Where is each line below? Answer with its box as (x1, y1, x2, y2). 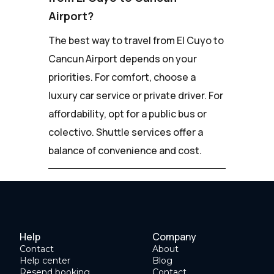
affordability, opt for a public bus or (48, 106, 207, 120)
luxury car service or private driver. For (48, 88, 223, 102)
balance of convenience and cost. (48, 143, 202, 157)
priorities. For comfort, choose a (48, 70, 196, 84)
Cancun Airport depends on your (48, 51, 197, 65)
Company (152, 229, 196, 243)
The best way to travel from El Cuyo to (48, 33, 224, 47)
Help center (20, 254, 70, 266)
